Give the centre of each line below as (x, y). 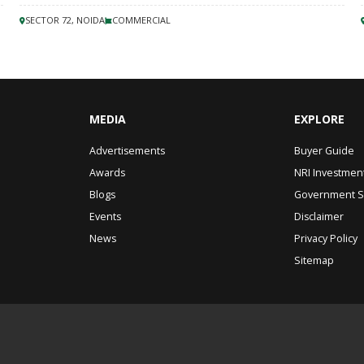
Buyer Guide (324, 151)
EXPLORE (319, 119)
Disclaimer (319, 217)
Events (105, 217)
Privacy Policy (326, 238)
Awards (107, 173)
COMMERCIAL (141, 20)
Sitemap (314, 260)
